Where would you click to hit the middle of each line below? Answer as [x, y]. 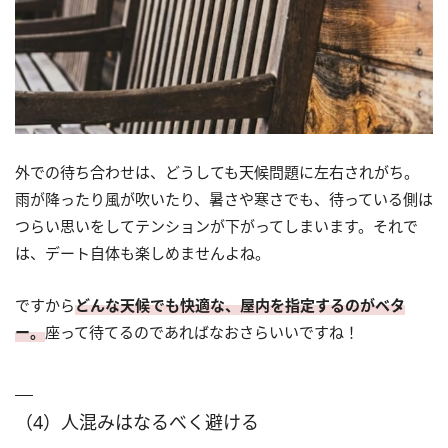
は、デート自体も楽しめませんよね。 [142, 253]
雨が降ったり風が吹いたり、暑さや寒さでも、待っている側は [224, 199]
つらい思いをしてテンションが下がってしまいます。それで [216, 226]
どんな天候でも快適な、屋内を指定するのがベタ [240, 305]
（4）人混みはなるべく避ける [137, 422]
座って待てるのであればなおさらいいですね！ [202, 332]
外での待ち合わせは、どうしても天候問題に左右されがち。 [217, 172]
